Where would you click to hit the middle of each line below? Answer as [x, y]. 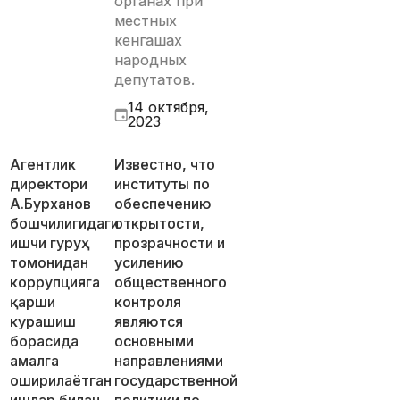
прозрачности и [170, 243]
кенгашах [148, 40]
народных [150, 60]
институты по [162, 184]
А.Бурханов [51, 204]
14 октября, [168, 107]
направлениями [169, 361]
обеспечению [163, 204]
